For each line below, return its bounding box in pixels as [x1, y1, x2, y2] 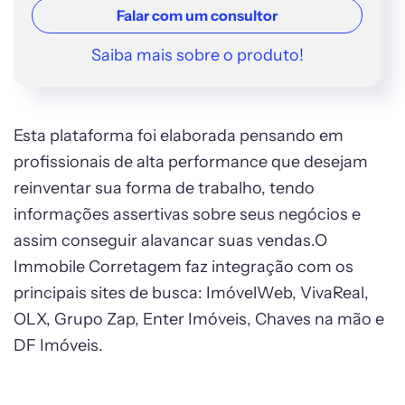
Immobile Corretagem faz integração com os [14, 257, 353, 277]
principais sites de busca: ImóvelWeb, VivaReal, [14, 283, 369, 303]
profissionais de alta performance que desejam [14, 152, 368, 172]
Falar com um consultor [117, 6, 278, 24]
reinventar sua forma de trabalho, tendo [14, 178, 315, 198]
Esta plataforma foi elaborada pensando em [14, 126, 344, 146]
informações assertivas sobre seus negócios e [14, 204, 361, 224]
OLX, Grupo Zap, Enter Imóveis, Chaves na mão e [14, 309, 384, 329]
